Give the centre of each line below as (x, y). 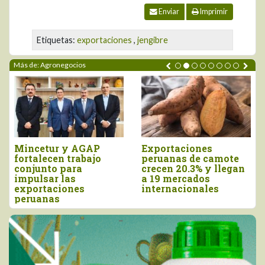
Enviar (168, 12)
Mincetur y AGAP (57, 148)
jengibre (153, 40)
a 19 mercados (176, 178)
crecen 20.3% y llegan (193, 168)
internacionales (180, 188)
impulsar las (45, 178)
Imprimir (213, 12)
